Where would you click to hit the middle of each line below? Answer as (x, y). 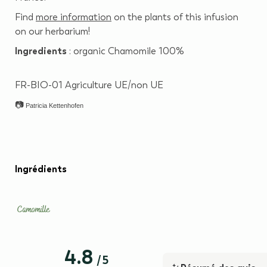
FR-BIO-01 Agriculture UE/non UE (89, 85)
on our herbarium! (54, 32)
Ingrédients (41, 169)
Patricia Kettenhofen (55, 106)
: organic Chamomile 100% (125, 51)
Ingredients (41, 51)
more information (74, 17)
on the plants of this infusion (175, 17)
